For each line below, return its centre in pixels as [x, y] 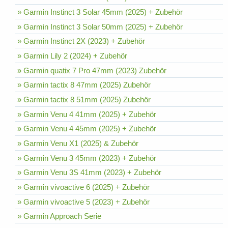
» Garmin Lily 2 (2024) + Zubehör [72, 56]
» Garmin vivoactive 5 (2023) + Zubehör [83, 202]
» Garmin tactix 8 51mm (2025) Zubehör [84, 100]
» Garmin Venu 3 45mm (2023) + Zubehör [87, 158]
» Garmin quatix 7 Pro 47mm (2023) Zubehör [92, 70]
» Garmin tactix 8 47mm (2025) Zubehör [84, 85]
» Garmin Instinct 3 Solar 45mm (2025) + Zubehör [100, 12]
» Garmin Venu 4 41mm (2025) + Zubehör [87, 114]
